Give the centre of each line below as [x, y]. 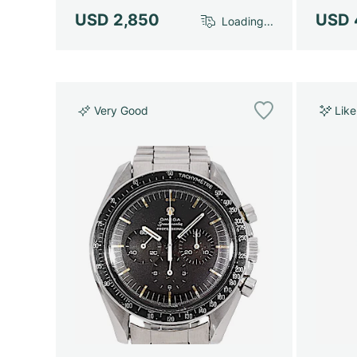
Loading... [248, 22]
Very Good [121, 111]
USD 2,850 [117, 20]
